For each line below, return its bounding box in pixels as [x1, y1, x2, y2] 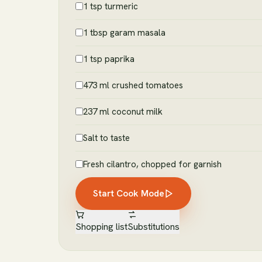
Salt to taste [83, 132, 130, 144]
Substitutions [127, 220, 180, 233]
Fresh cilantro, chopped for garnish [83, 158, 222, 171]
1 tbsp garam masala [83, 27, 166, 39]
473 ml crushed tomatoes [83, 80, 183, 92]
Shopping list [75, 220, 127, 233]
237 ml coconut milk [83, 106, 163, 118]
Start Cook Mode [93, 187, 164, 200]
